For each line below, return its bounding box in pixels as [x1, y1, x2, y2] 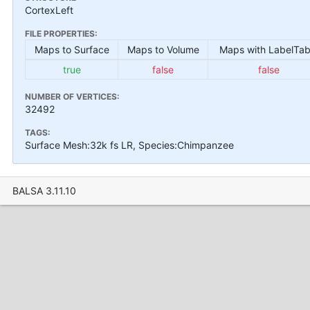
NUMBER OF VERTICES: [25, 91, 120, 102]
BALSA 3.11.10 [12, 185, 76, 197]
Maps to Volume [127, 43, 199, 55]
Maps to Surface [34, 43, 109, 55]
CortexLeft [25, 3, 73, 16]
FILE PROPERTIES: [25, 28, 98, 39]
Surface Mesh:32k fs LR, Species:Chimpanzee [25, 138, 234, 151]
